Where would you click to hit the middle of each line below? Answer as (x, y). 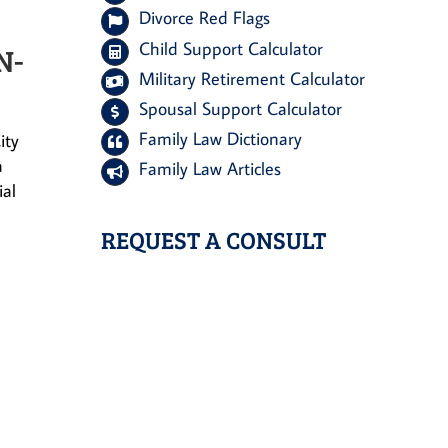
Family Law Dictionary (221, 139)
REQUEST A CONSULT (213, 240)
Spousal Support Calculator (241, 108)
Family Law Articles (210, 169)
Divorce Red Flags (205, 18)
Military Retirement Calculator (252, 78)
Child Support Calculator (231, 48)
